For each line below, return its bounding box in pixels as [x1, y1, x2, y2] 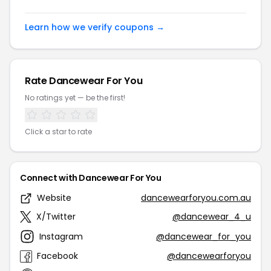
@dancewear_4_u [172, 211, 251, 223]
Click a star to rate [25, 126, 92, 137]
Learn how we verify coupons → [25, 21, 165, 33]
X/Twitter [36, 211, 76, 223]
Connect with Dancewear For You [20, 172, 162, 184]
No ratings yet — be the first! [25, 93, 125, 103]
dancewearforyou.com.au [141, 192, 251, 204]
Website [37, 192, 71, 204]
